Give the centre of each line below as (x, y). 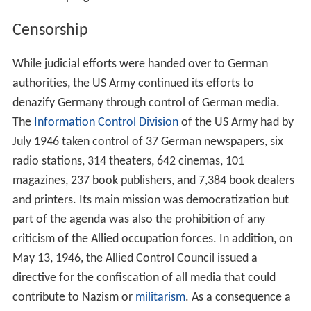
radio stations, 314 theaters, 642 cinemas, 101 (128, 161)
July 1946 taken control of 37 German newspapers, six (148, 142)
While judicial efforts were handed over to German (140, 64)
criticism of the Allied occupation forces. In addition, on (152, 239)
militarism (160, 297)
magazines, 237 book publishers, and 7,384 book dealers (153, 180)
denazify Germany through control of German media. (146, 103)
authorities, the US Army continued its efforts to (133, 83)
